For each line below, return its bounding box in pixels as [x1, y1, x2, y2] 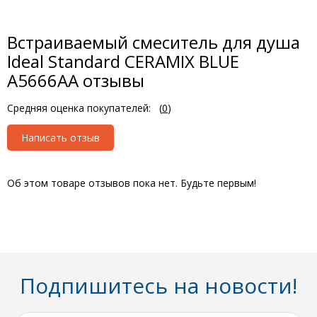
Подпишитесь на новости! [20, 271, 297, 300]
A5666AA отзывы [7, 69, 144, 92]
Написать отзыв [21, 131, 100, 144]
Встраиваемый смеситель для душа [7, 30, 300, 54]
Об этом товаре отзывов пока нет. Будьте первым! [7, 176, 256, 190]
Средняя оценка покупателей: [7, 101, 151, 115]
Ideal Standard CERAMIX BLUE [7, 50, 239, 73]
